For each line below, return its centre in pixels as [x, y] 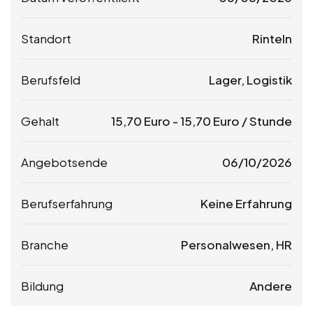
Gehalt [40, 121]
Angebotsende [64, 162]
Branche [45, 244]
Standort [46, 38]
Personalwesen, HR [236, 244]
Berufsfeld [51, 79]
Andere [271, 285]
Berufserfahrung [67, 203]
